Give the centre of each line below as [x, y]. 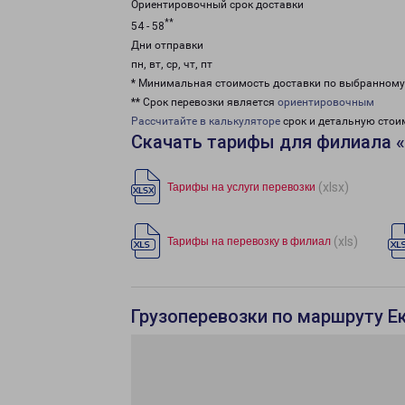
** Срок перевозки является [204, 102]
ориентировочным [326, 102]
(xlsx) [334, 187]
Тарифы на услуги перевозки [241, 187]
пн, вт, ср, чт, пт [172, 64]
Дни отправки [167, 45]
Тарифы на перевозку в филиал [249, 241]
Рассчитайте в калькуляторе [206, 121]
